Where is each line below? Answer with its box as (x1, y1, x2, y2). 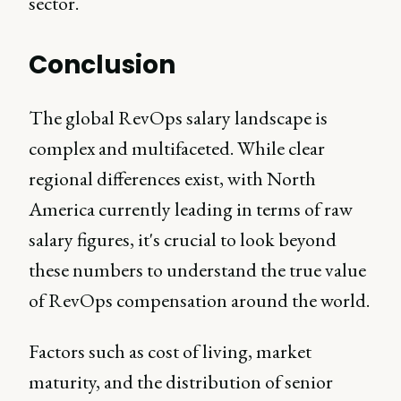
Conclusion (29, 47, 176, 83)
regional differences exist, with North (29, 166, 316, 192)
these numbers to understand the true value (29, 257, 366, 284)
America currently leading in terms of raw (29, 196, 353, 223)
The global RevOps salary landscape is (29, 105, 328, 132)
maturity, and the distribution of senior (29, 369, 333, 396)
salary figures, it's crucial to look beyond (29, 226, 337, 253)
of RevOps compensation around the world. (29, 287, 370, 314)
